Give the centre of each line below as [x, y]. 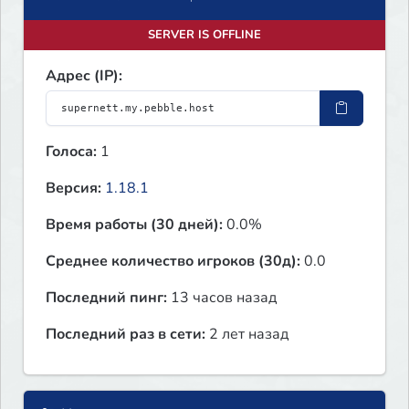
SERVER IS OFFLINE [204, 35]
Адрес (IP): [84, 76]
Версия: [73, 189]
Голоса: [71, 152]
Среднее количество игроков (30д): [173, 262]
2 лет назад [247, 335]
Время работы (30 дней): [134, 225]
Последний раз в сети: [126, 335]
